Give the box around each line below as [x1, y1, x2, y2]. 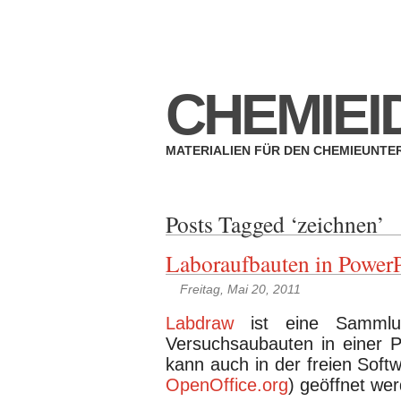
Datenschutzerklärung [162, 8, 313, 23]
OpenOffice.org [166, 375, 288, 396]
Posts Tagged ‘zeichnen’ [166, 208, 384, 239]
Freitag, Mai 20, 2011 [180, 282, 301, 297]
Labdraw [166, 313, 234, 334]
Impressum [70, 8, 146, 23]
